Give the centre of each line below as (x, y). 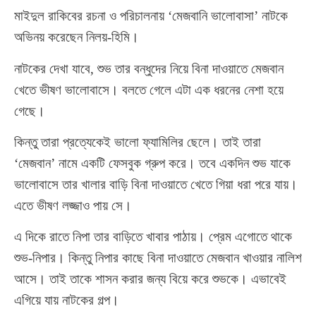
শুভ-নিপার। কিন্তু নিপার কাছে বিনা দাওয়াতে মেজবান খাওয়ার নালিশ (158, 258)
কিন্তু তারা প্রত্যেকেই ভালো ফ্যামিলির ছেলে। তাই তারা (138, 142)
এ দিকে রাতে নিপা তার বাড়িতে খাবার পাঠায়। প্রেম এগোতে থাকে (153, 237)
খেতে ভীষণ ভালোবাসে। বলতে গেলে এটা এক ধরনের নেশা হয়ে (149, 90)
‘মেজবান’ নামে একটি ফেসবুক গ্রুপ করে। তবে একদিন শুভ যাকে (152, 164)
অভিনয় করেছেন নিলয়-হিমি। (77, 37)
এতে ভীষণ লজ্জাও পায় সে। (73, 206)
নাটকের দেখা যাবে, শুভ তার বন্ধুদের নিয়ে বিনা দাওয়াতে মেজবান (149, 68)
